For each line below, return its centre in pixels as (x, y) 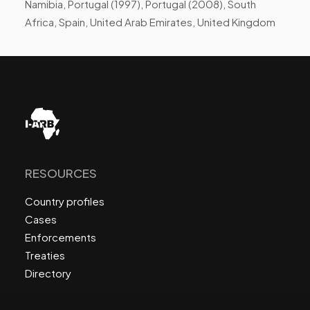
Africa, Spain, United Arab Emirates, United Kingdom (150, 22)
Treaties (45, 255)
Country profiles (65, 201)
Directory (48, 273)
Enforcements (61, 237)
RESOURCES (61, 173)
